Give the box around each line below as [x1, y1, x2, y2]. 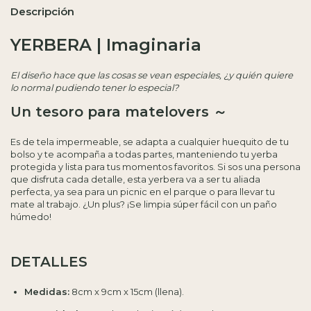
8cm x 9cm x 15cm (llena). [69, 286, 184, 297]
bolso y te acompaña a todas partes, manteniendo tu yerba [10, 149, 278, 160]
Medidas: [24, 286, 69, 297]
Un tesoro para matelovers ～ [10, 103, 227, 120]
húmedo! [10, 211, 51, 222]
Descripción [10, 5, 74, 19]
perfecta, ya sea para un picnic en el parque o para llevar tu [10, 186, 275, 197]
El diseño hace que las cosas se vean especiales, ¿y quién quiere [10, 69, 293, 81]
